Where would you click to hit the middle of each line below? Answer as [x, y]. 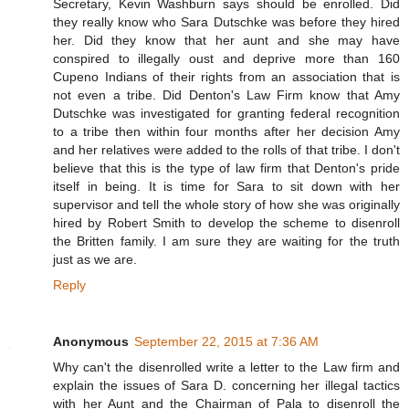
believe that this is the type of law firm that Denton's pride [226, 168]
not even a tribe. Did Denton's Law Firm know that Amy [226, 95]
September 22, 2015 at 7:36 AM [226, 342]
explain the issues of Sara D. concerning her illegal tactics [226, 386]
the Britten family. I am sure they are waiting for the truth [226, 241]
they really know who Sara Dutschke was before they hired [226, 22]
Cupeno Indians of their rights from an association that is [226, 77]
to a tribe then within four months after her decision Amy [226, 132]
